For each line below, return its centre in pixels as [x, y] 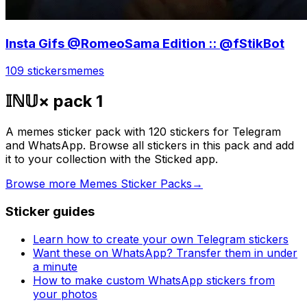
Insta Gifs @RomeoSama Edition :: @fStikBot [145, 43]
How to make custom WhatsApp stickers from [154, 280]
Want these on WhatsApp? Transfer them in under [165, 253]
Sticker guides [50, 211]
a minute [55, 266]
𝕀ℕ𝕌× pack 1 [54, 101]
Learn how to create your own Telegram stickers [161, 239]
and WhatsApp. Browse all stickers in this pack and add [150, 146]
